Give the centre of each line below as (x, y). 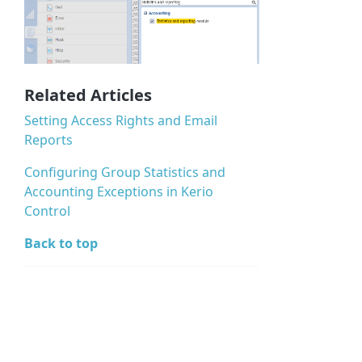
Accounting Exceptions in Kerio (119, 191)
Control (48, 210)
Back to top (61, 243)
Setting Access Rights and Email (121, 120)
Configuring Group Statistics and (125, 172)
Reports (49, 139)
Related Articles (88, 95)
